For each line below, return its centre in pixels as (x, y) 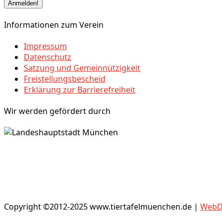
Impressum (45, 46)
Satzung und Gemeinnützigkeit (82, 68)
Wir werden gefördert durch (57, 111)
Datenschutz (48, 57)
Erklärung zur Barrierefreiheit (80, 89)
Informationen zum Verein (54, 25)
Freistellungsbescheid (65, 79)
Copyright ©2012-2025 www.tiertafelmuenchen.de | (102, 207)
